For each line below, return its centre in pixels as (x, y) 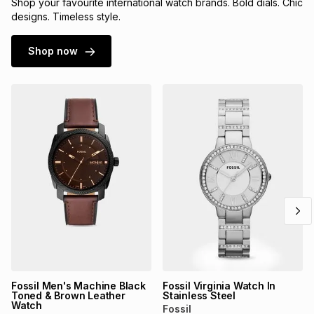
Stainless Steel (199, 295)
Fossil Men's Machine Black (78, 285)
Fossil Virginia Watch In (219, 285)
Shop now (53, 50)
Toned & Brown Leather (68, 295)
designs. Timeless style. (66, 16)
